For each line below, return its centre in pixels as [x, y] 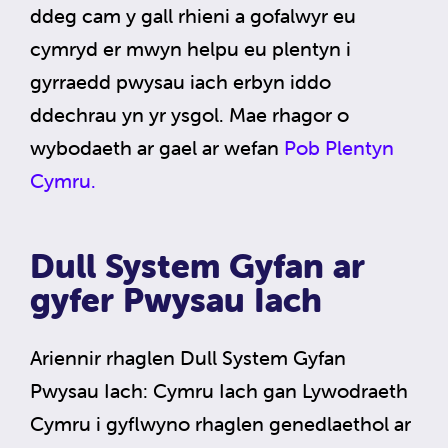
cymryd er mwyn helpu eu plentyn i [190, 48]
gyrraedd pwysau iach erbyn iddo [180, 81]
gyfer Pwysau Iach [176, 299]
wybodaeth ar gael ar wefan [157, 147]
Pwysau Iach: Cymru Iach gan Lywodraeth [219, 390]
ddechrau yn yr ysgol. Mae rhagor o [189, 114]
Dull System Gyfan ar [197, 265]
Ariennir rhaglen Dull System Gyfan [188, 357]
